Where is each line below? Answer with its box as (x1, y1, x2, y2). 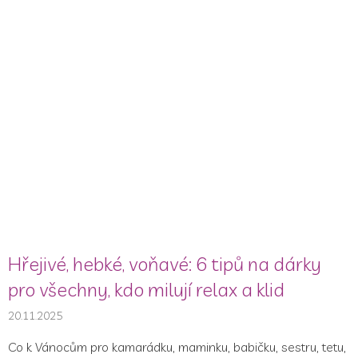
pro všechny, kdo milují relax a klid (8, 277, 284, 302)
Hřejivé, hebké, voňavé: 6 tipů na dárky (8, 252, 321, 276)
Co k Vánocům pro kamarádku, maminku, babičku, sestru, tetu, (8, 339, 346, 356)
